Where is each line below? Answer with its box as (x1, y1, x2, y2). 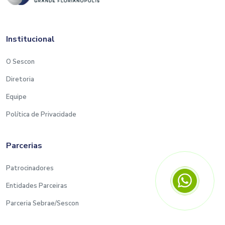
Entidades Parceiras (6, 181, 67, 190)
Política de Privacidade (6, 109, 76, 119)
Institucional (6, 33, 55, 45)
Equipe (6, 92, 27, 101)
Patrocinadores (6, 163, 54, 173)
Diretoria (6, 74, 34, 84)
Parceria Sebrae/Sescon (6, 198, 79, 208)
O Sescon (6, 57, 35, 66)
